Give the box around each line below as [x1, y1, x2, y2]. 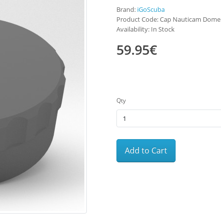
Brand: [116, 5, 137, 14]
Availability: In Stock [116, 25, 175, 34]
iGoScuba [137, 5, 165, 14]
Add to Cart [125, 145, 167, 156]
